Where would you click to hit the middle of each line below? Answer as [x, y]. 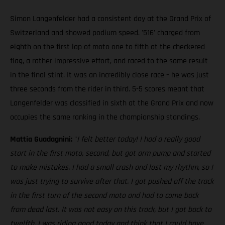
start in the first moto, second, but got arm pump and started [110, 154]
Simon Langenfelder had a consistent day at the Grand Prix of [110, 19]
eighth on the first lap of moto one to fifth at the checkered [107, 47]
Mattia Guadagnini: [42, 140]
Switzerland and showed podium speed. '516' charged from [105, 33]
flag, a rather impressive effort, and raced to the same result [109, 61]
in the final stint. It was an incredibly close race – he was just [109, 75]
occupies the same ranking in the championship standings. [105, 118]
